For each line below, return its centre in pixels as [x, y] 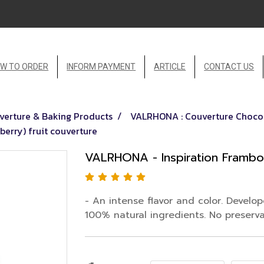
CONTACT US [229, 66]
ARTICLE [170, 66]
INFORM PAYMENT [101, 66]
